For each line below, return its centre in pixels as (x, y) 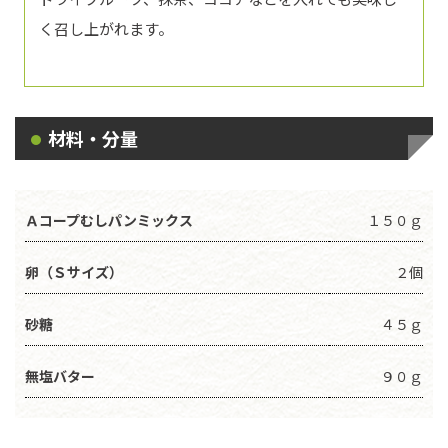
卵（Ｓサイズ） (74, 271)
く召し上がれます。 (106, 28)
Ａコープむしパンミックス (109, 219)
